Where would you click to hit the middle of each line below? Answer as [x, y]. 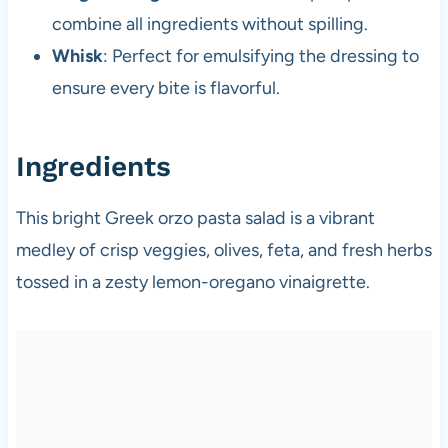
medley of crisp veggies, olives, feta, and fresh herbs [223, 249]
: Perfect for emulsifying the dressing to [260, 55]
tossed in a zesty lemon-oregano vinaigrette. [192, 281]
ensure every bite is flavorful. [165, 87]
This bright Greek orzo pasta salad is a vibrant [195, 217]
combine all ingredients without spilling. [209, 23]
